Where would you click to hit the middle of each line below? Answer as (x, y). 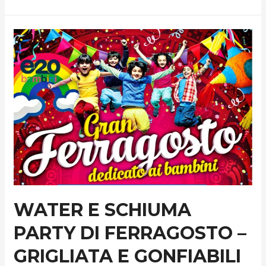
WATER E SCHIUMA (103, 210)
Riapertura (36, 8)
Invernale (34, 23)
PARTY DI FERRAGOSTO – (130, 233)
